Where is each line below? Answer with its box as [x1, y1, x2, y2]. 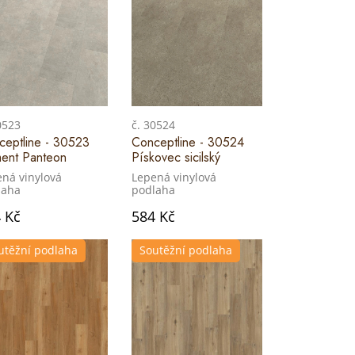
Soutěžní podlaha [139, 242, 232, 258]
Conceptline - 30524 [132, 133, 244, 152]
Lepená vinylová [132, 170, 216, 185]
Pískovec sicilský [132, 148, 220, 167]
